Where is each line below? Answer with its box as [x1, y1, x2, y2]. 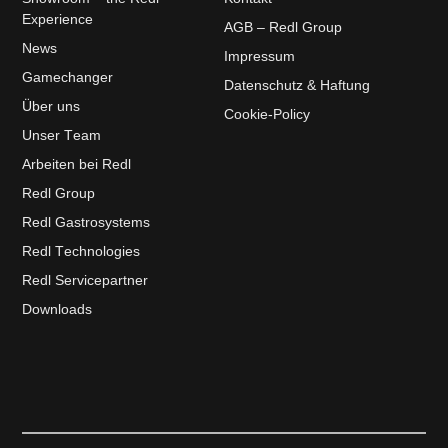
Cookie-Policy [224, 105, 310, 122]
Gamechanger [22, 68, 114, 85]
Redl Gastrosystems [22, 213, 151, 230]
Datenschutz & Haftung [224, 76, 370, 93]
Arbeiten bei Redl [22, 155, 132, 172]
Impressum [224, 47, 295, 64]
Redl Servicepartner [22, 271, 149, 288]
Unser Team [22, 126, 102, 143]
